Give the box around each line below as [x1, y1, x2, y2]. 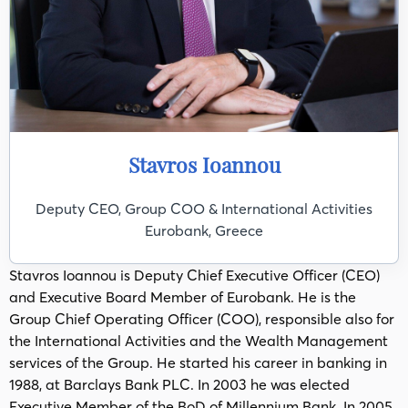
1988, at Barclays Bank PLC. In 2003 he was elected [9, 374, 350, 393]
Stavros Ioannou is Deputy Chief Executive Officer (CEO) [9, 265, 380, 284]
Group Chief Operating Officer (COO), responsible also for [9, 309, 394, 328]
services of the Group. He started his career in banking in [9, 352, 387, 372]
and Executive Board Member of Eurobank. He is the [9, 287, 356, 306]
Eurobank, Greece [145, 220, 263, 240]
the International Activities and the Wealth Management [9, 331, 388, 350]
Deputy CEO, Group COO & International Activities [36, 199, 372, 218]
